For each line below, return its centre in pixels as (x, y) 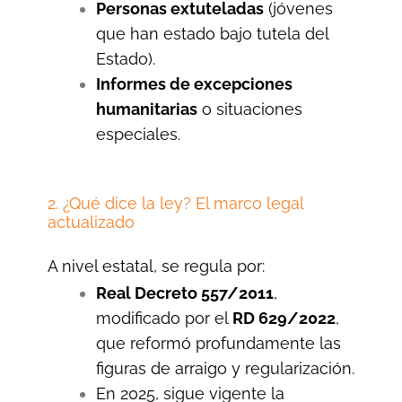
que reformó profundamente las (218, 343)
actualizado (91, 222)
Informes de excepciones (194, 84)
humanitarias (146, 109)
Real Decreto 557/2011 (184, 293)
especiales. (138, 134)
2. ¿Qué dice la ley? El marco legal (175, 203)
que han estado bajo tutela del (212, 34)
